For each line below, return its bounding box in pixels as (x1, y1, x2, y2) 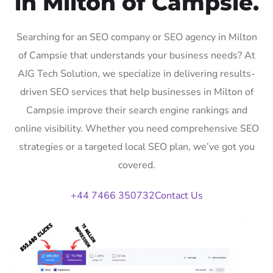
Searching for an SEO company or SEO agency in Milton (16, 30, 257, 44)
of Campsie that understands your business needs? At (18, 48, 255, 62)
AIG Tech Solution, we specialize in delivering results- (18, 66, 255, 80)
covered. (118, 158, 155, 172)
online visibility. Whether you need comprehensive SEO (14, 121, 259, 135)
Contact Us (154, 188, 203, 202)
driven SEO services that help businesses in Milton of (19, 85, 253, 99)
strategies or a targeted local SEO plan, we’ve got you (18, 140, 255, 154)
